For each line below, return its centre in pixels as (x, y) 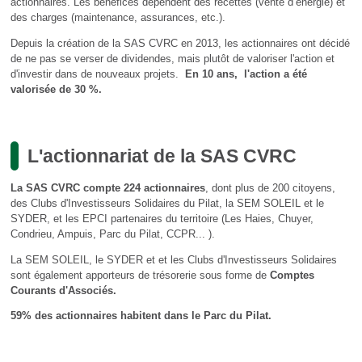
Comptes (292, 275)
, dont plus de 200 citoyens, (270, 187)
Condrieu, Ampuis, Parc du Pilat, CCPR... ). (114, 234)
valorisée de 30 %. (61, 89)
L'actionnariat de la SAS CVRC (162, 156)
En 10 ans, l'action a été (246, 74)
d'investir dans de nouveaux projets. (97, 74)
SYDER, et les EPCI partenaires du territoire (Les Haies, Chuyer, (162, 218)
